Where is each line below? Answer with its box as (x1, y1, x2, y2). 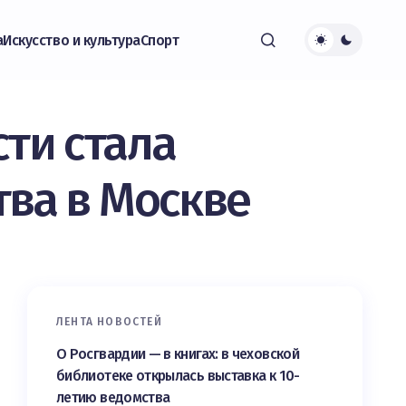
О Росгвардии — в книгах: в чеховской (56, 345, 299, 362)
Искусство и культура (3, 31, 140, 49)
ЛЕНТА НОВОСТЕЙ (56, 315, 162, 328)
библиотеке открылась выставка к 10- (56, 367, 300, 384)
